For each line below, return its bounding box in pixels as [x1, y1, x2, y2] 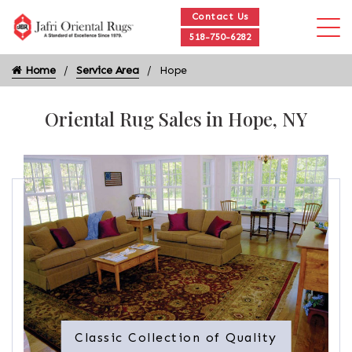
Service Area [75, 64, 139, 77]
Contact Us [191, 11, 249, 22]
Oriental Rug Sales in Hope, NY [45, 106, 307, 131]
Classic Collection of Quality [75, 329, 277, 345]
